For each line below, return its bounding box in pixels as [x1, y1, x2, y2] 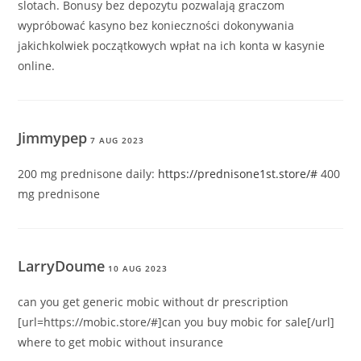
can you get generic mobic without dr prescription [18, 294, 289, 310]
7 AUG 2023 [90, 135, 145, 147]
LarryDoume [18, 256, 106, 276]
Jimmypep [18, 128, 88, 148]
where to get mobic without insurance [18, 334, 224, 351]
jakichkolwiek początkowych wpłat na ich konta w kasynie [18, 38, 326, 54]
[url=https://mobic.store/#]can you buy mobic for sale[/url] [18, 314, 335, 330]
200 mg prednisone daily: [18, 166, 159, 182]
